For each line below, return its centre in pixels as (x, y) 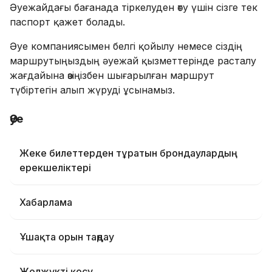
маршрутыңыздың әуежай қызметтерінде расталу (133, 61)
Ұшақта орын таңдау (67, 237)
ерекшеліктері (55, 168)
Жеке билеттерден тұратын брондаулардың (125, 153)
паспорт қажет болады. (67, 22)
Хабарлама (46, 202)
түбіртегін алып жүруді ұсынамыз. (92, 90)
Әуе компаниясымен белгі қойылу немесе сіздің (126, 46)
